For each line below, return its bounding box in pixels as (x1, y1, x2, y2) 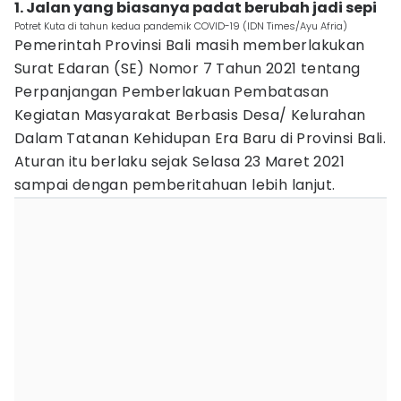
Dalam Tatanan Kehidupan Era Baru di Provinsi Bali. (14, 128, 386, 149)
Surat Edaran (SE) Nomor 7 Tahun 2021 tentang (14, 58, 361, 79)
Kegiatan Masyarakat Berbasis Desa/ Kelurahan (14, 105, 366, 125)
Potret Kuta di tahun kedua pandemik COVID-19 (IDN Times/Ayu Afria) (14, 19, 347, 33)
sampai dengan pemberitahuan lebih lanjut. (14, 175, 336, 195)
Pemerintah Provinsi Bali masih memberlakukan (14, 35, 365, 55)
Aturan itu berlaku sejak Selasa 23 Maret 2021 (14, 151, 345, 172)
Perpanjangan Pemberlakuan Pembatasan (14, 81, 329, 102)
